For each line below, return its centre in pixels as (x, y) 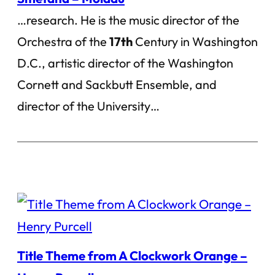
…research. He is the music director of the (128, 20)
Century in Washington (195, 41)
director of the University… (88, 106)
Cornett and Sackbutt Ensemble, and (117, 84)
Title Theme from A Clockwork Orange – (132, 255)
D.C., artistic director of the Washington (125, 63)
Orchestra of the (63, 41)
